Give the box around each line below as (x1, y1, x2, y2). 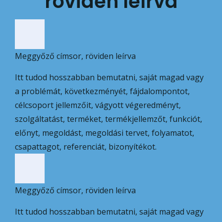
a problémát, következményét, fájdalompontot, (15, 85, 190, 97)
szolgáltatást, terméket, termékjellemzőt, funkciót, (15, 113, 202, 124)
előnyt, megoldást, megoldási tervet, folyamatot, (15, 127, 194, 138)
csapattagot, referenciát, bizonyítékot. (15, 141, 157, 152)
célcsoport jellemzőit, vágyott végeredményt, (15, 99, 181, 111)
